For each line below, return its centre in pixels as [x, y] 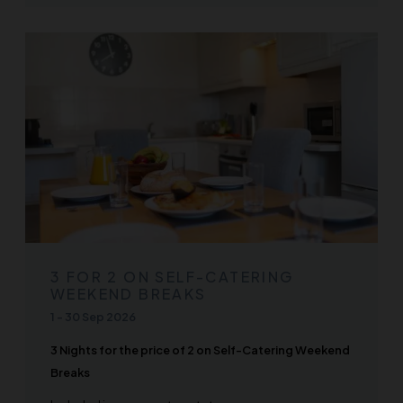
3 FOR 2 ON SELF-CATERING [172, 276]
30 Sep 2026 [100, 317]
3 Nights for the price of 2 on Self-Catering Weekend [200, 349]
